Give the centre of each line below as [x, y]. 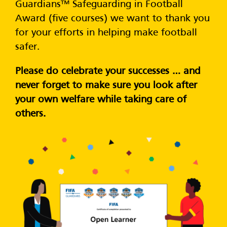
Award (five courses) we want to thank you [112, 19]
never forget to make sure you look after [106, 86]
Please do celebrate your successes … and [108, 72]
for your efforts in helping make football [106, 33]
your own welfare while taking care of [101, 100]
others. [30, 114]
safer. [27, 47]
